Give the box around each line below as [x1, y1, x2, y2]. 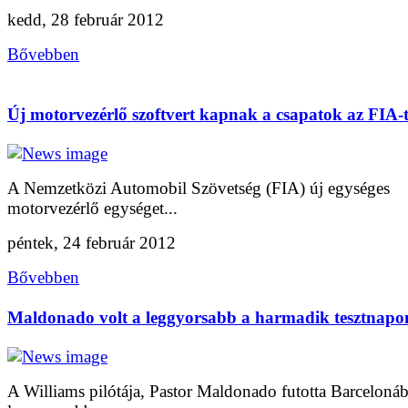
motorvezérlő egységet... [7, 199, 178, 219]
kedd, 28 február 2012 [7, 10, 164, 30]
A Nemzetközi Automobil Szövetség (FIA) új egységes [7, 178, 390, 199]
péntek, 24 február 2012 [7, 233, 176, 253]
